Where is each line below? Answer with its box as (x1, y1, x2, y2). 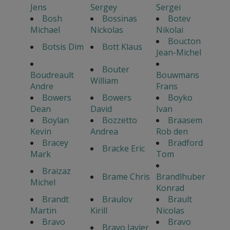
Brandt (42, 194, 69, 205)
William (90, 75, 118, 87)
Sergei (156, 2, 181, 13)
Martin (30, 205, 56, 217)
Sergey (90, 2, 117, 13)
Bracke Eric (102, 143, 145, 155)
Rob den (156, 126, 188, 138)
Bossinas (102, 13, 137, 25)
